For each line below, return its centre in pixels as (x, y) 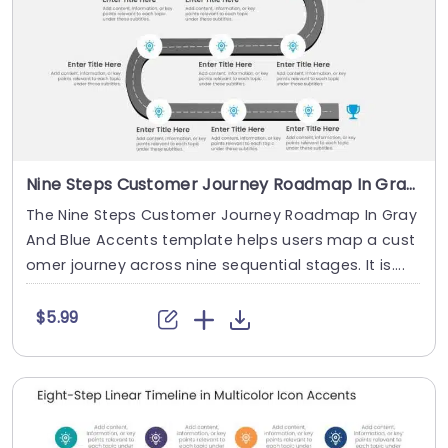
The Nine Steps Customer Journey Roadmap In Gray (222, 215)
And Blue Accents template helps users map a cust (221, 240)
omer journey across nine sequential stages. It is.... (215, 265)
